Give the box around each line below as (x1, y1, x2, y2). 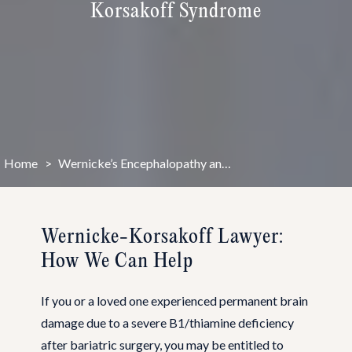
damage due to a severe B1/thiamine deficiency (41, 314, 294, 330)
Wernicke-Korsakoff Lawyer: (41, 225, 284, 248)
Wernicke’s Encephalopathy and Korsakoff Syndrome (222, 156, 232, 171)
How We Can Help (41, 250, 193, 273)
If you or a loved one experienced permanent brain (41, 292, 308, 308)
